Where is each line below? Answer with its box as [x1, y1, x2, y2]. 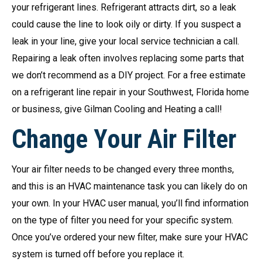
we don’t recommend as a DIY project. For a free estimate [12, 70, 246, 81]
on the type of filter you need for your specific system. [12, 215, 233, 226]
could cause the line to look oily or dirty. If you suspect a [12, 19, 241, 30]
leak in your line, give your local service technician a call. [12, 36, 239, 47]
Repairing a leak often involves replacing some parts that [12, 53, 244, 64]
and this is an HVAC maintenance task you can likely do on [12, 181, 247, 192]
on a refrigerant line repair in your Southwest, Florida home [12, 87, 249, 98]
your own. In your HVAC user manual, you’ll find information [12, 198, 249, 209]
